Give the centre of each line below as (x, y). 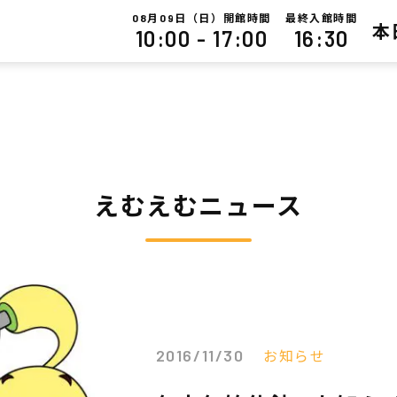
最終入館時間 (321, 17)
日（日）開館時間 (223, 17)
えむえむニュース (198, 205)
